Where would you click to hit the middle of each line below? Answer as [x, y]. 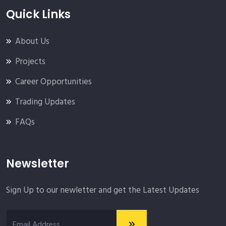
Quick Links [38, 14]
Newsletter [38, 163]
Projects [30, 62]
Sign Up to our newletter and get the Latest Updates [103, 190]
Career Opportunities [53, 82]
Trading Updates [45, 102]
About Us [32, 41]
